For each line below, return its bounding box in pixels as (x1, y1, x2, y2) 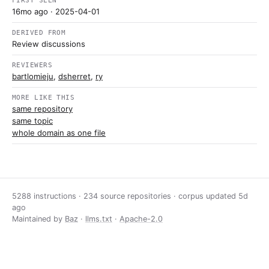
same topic (12, 116, 53, 125)
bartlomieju (12, 71, 53, 81)
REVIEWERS (12, 61, 53, 69)
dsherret (58, 71, 91, 81)
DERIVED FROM (12, 29, 66, 37)
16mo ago (12, 7, 48, 16)
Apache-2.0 (119, 214, 163, 223)
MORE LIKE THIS (12, 94, 75, 101)
